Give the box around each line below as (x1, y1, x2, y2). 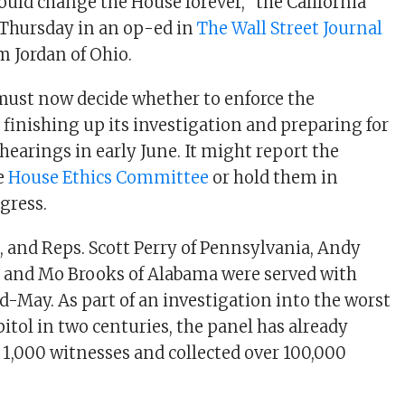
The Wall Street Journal (197, 18, 383, 39)
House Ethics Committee (8, 167, 210, 188)
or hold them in (209, 167, 339, 188)
